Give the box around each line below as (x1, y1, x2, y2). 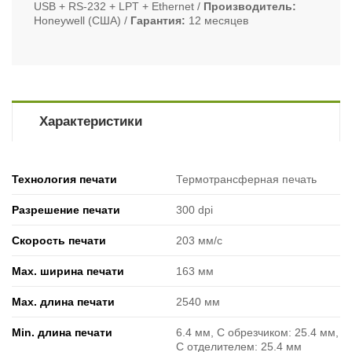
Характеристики (38, 114, 142, 129)
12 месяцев (189, 14, 248, 27)
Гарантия (130, 14, 181, 27)
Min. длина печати (12, 326, 112, 339)
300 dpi (176, 203, 213, 216)
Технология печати (12, 173, 117, 185)
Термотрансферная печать (176, 173, 317, 185)
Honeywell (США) (34, 14, 121, 27)
